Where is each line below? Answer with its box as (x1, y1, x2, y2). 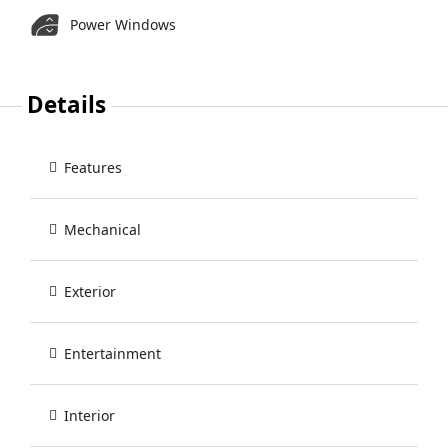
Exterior (64, 282, 116, 302)
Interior (64, 406, 115, 426)
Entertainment (64, 344, 161, 364)
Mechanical (64, 220, 141, 240)
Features (64, 158, 122, 178)
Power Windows (70, 15, 176, 35)
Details (27, 89, 107, 121)
